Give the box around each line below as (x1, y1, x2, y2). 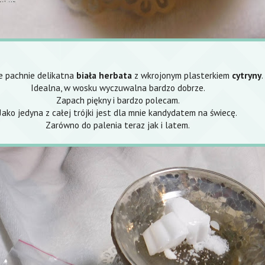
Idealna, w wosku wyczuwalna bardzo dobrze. (30, 82, 205, 94)
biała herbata (73, 69, 132, 82)
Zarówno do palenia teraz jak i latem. (46, 119, 190, 131)
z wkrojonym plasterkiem (131, 69, 232, 82)
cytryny (231, 69, 261, 82)
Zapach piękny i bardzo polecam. (56, 94, 180, 106)
